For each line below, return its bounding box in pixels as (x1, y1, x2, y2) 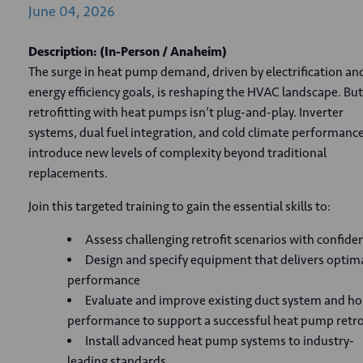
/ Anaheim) (162, 44, 227, 59)
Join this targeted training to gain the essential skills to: (28, 199, 331, 214)
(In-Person (100, 44, 160, 59)
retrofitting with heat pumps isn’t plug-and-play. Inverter (28, 105, 344, 120)
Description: (28, 44, 97, 59)
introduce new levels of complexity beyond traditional (28, 145, 327, 160)
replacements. (28, 165, 108, 181)
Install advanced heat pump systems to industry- (85, 333, 354, 348)
